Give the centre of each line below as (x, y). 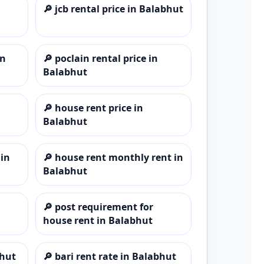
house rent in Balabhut (98, 220)
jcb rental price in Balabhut (119, 9)
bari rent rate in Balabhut (115, 256)
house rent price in (99, 108)
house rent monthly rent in (119, 157)
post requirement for (104, 207)
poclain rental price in (106, 58)
